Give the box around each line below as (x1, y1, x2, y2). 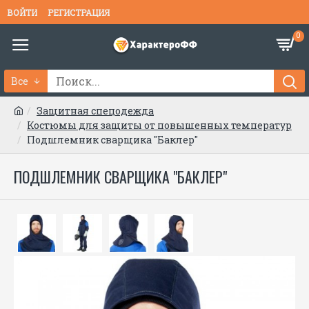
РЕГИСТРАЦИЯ (48, 6, 110, 18)
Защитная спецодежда (37, 104, 154, 117)
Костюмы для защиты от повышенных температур (27, 119, 292, 132)
